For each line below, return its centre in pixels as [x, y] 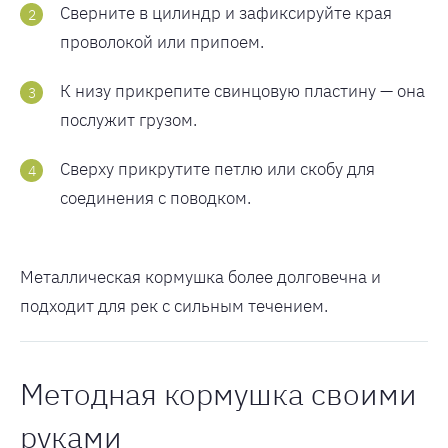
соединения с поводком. [155, 198]
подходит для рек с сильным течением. [174, 306]
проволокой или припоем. [162, 42]
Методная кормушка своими [218, 393]
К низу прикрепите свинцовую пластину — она [242, 91]
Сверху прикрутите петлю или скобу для [217, 169]
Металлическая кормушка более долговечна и [200, 277]
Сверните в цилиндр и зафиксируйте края [226, 13]
